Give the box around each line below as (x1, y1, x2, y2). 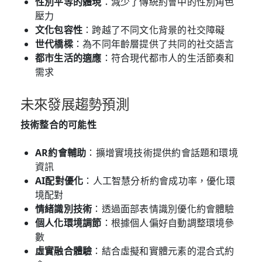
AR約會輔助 (35, 146, 87, 159)
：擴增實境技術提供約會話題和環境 (86, 146, 238, 159)
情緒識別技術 (35, 202, 92, 215)
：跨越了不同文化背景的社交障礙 (82, 23, 225, 36)
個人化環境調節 (35, 216, 102, 229)
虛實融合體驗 (35, 244, 92, 257)
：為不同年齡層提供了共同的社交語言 (73, 37, 235, 50)
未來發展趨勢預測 (20, 96, 129, 112)
